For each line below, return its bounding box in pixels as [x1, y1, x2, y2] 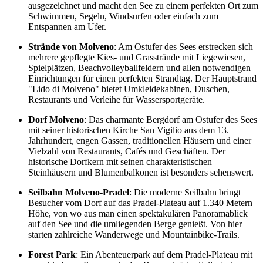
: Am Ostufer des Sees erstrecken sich [114, 41, 253, 52]
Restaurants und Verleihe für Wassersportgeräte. [28, 94, 205, 104]
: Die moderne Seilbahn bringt [129, 187, 241, 197]
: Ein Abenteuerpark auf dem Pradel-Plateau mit [76, 249, 252, 259]
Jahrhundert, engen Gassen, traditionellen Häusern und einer [28, 135, 251, 146]
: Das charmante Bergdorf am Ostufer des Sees [84, 114, 257, 124]
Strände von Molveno [28, 41, 114, 52]
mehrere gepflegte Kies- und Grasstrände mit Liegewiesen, [28, 52, 245, 62]
